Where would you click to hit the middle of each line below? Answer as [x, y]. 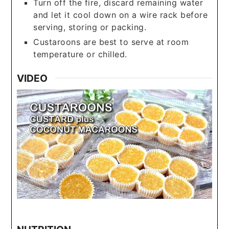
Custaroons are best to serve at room [111, 42]
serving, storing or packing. [90, 27]
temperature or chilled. [80, 54]
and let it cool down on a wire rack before [121, 15]
